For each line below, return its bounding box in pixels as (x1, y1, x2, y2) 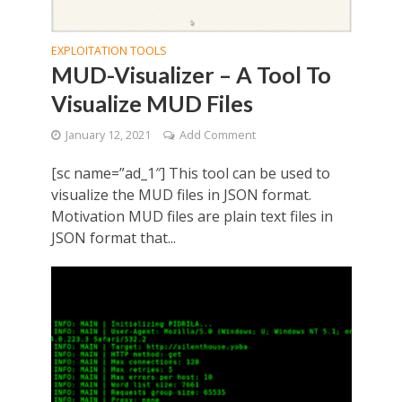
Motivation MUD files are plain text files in (50, 205, 333, 226)
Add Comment (179, 127, 256, 143)
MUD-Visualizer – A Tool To (50, 60, 331, 88)
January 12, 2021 (65, 127, 151, 143)
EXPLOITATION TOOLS (50, 42, 167, 58)
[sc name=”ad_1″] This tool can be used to (50, 162, 330, 183)
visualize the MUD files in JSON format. (50, 184, 311, 205)
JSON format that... (50, 227, 176, 248)
